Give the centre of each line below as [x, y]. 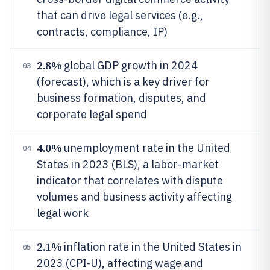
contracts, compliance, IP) [102, 32]
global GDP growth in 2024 [130, 65]
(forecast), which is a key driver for [123, 82]
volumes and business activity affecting [134, 197]
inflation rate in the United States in [152, 247]
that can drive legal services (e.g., [120, 15]
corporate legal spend [92, 114]
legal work [63, 213]
